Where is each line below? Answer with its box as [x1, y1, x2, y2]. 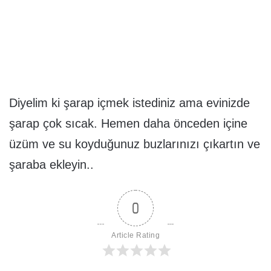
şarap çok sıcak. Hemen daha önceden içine [9, 117, 247, 131]
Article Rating [111, 231, 160, 240]
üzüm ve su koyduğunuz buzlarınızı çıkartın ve [9, 137, 260, 151]
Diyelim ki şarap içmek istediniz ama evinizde [9, 96, 250, 110]
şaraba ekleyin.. [9, 158, 94, 172]
